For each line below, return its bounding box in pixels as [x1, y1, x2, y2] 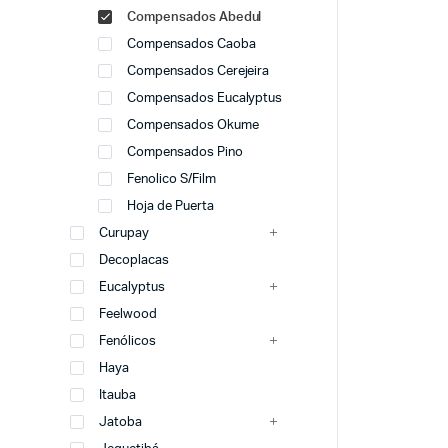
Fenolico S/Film [127, 173, 216, 186]
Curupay [99, 227, 149, 240]
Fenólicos [99, 335, 156, 348]
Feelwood [99, 308, 157, 321]
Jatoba [99, 416, 142, 429]
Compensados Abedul [127, 11, 262, 24]
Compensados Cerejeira [127, 65, 270, 78]
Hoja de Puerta [127, 200, 214, 213]
